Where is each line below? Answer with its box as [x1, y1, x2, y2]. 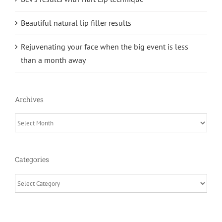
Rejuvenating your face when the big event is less [21, 41, 188, 52]
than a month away [21, 55, 86, 65]
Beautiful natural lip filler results [21, 17, 131, 28]
